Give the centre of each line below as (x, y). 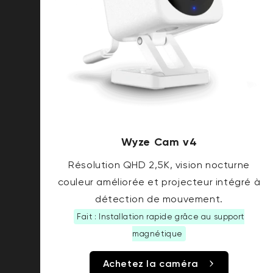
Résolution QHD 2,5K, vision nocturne (159, 165)
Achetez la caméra (151, 264)
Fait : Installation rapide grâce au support (161, 217)
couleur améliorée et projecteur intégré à (159, 182)
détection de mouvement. (159, 199)
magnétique (157, 234)
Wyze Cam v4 (159, 142)
